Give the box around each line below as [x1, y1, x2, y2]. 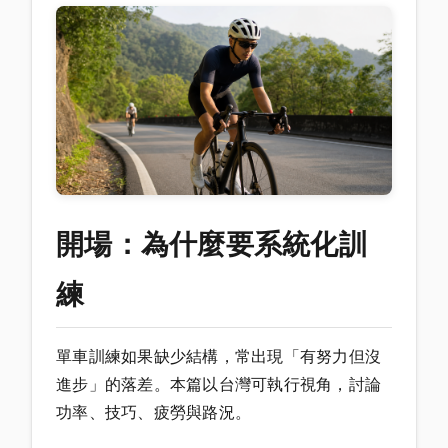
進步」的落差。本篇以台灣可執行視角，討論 [56, 374, 381, 395]
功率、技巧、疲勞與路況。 [56, 402, 251, 423]
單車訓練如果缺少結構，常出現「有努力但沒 [56, 346, 381, 367]
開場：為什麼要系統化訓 [56, 227, 367, 262]
